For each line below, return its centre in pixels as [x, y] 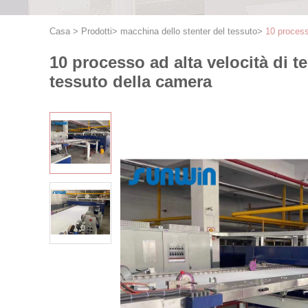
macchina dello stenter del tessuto [189, 31]
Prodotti [97, 31]
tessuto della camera [131, 81]
